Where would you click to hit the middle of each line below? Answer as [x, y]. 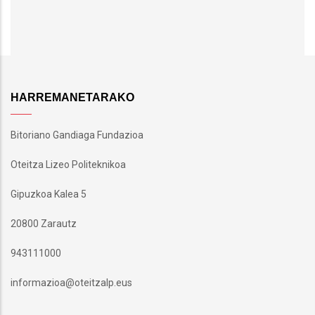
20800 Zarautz [44, 223]
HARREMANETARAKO [72, 97]
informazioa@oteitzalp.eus [71, 282]
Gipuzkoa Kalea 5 [49, 194]
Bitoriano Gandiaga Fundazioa [77, 135]
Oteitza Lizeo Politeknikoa [68, 164]
